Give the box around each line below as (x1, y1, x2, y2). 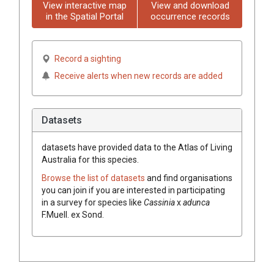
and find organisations (147, 172, 232, 183)
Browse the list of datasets (42, 172, 147, 183)
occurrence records (150, 10, 230, 22)
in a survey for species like (42, 197, 144, 207)
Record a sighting (54, 53, 121, 64)
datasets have (42, 142, 97, 152)
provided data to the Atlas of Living (97, 142, 232, 152)
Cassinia (144, 197, 175, 207)
